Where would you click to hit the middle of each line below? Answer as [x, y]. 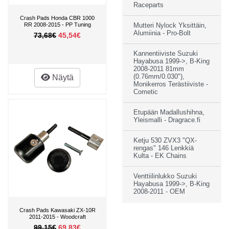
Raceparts [148, 5]
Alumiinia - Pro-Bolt [162, 33]
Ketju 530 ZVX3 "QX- [165, 140]
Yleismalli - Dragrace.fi [167, 120]
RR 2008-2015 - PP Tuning [57, 24]
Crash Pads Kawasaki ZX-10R [57, 210]
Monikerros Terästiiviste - [171, 84]
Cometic [146, 92]
